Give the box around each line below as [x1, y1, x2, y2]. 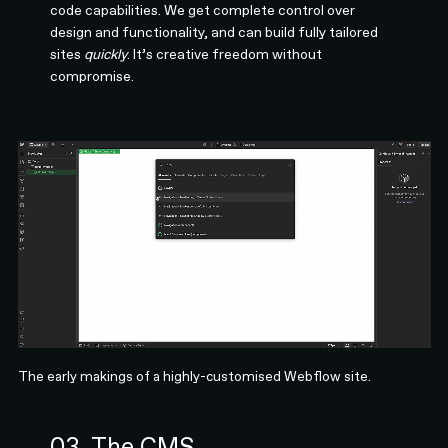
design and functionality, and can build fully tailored [50, 23, 379, 40]
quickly [84, 45, 128, 62]
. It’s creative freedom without [127, 45, 323, 62]
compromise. [50, 67, 135, 84]
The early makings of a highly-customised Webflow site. [17, 367, 371, 384]
